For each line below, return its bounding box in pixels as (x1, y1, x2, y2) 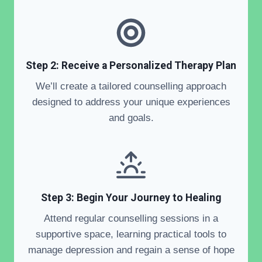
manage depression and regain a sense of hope (27, 244, 235, 256)
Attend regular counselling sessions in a (44, 212, 218, 224)
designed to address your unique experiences (32, 96, 230, 108)
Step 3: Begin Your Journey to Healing (41, 191, 221, 204)
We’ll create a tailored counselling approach (36, 80, 226, 92)
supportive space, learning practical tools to (36, 228, 226, 240)
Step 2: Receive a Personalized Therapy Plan (26, 59, 236, 71)
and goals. (108, 112, 154, 123)
